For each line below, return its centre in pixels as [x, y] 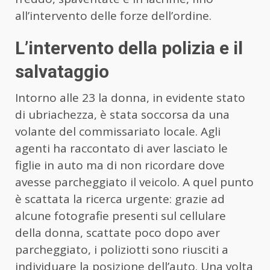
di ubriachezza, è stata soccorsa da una [122, 115]
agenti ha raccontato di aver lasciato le [121, 149]
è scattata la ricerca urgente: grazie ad [120, 199]
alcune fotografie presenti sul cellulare [121, 216]
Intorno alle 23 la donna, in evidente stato [130, 98]
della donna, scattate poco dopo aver [118, 233]
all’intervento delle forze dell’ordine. [113, 16]
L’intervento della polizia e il [129, 48]
